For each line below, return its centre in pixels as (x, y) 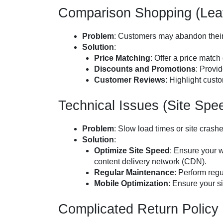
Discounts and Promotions (145, 69)
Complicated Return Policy (138, 209)
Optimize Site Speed (132, 151)
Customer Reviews (130, 80)
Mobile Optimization (131, 183)
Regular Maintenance (134, 172)
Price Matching (122, 58)
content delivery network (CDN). (150, 162)
